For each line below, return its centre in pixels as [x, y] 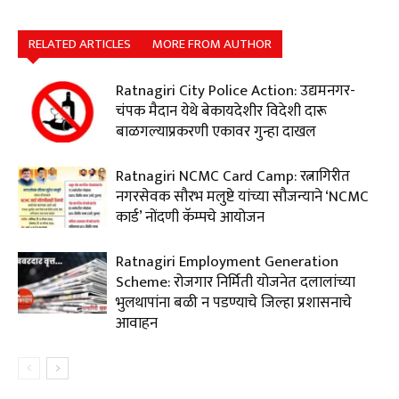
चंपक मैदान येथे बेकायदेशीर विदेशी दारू [221, 112]
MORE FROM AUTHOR [212, 45]
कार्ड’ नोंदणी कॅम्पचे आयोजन [190, 218]
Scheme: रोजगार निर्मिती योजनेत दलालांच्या [236, 283]
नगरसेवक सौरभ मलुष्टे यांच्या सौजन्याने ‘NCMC [242, 197]
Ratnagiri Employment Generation [227, 262]
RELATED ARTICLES [80, 45]
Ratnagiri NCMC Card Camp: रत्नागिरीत [233, 177]
